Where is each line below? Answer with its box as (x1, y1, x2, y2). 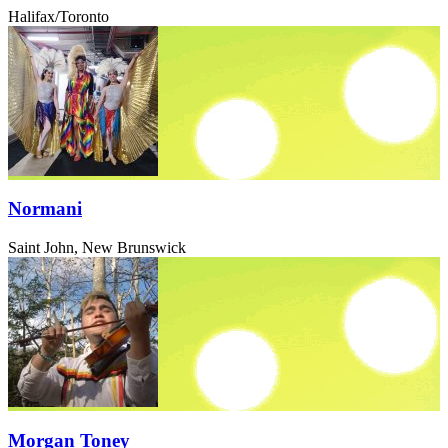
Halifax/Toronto (8, 7, 109, 25)
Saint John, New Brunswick (8, 239, 186, 257)
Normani (8, 198, 82, 220)
